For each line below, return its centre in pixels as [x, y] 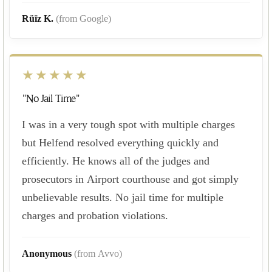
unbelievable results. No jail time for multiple [123, 197]
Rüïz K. [39, 18]
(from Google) [83, 18]
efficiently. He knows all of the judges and [116, 161]
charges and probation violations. [95, 215]
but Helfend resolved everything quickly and [120, 142]
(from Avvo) [98, 253]
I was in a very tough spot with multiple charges [128, 124]
